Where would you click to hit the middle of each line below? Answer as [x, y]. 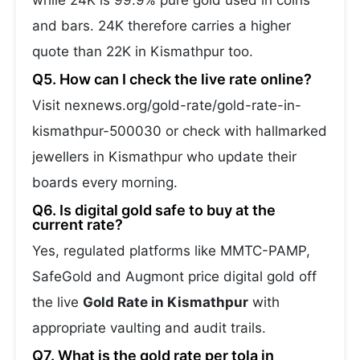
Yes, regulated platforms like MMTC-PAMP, [171, 251]
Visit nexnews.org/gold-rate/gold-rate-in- [167, 105]
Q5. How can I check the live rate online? [172, 79]
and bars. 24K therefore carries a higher [162, 26]
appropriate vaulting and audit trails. [149, 328]
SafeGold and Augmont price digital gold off [174, 276]
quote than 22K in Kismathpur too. [143, 51]
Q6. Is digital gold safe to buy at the [154, 210]
